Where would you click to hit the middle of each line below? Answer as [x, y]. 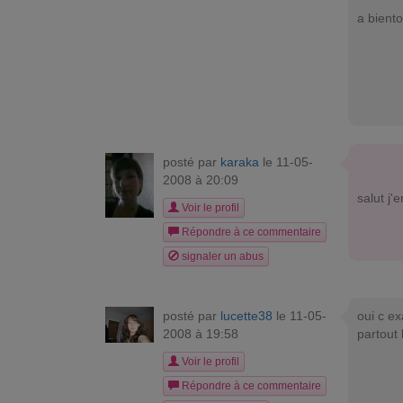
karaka [240, 161]
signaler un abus [221, 256]
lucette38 [246, 315]
